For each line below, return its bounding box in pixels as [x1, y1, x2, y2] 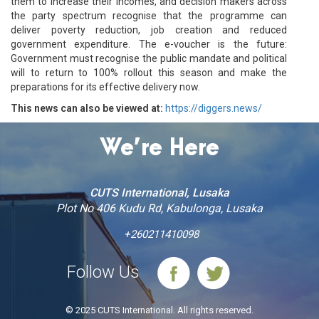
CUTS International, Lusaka [90, 185, 229, 199]
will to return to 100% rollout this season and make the [11, 66, 287, 78]
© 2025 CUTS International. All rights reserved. [66, 304, 253, 315]
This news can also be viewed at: [11, 102, 163, 114]
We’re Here [100, 135, 219, 161]
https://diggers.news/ [165, 102, 262, 114]
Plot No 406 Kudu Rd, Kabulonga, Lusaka [56, 201, 263, 215]
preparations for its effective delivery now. [11, 80, 200, 93]
